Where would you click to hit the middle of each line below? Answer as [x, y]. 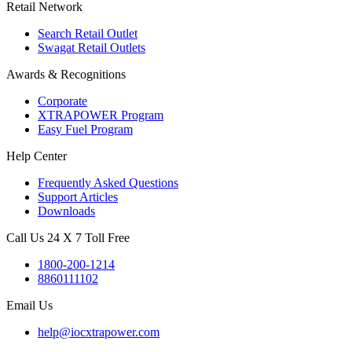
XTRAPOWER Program [101, 115]
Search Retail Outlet [88, 34]
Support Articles [78, 197]
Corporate [62, 101]
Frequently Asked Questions [108, 183]
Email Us [29, 306]
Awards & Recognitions [66, 75]
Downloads [66, 211]
